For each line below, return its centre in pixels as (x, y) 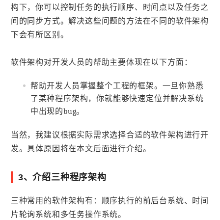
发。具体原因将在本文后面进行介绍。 (81, 149)
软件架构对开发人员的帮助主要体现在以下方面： (101, 63)
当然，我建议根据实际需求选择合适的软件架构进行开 (110, 135)
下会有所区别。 (40, 35)
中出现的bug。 (57, 112)
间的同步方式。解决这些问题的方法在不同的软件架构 (110, 21)
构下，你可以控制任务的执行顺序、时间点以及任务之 (110, 7)
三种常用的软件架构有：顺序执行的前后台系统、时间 (110, 201)
